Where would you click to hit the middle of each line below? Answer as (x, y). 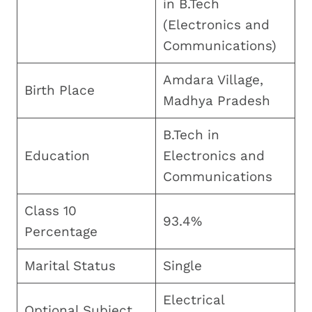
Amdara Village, (213, 79)
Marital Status (70, 265)
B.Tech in (191, 134)
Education (57, 155)
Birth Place (59, 90)
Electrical (194, 299)
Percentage (61, 231)
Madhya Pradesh (216, 100)
